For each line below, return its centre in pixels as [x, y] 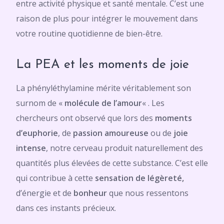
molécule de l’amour [103, 103]
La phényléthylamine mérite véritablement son [103, 88]
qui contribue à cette [55, 178]
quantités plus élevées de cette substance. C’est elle [112, 163]
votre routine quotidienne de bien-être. [89, 33]
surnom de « [40, 103]
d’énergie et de [45, 193]
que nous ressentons [149, 193]
